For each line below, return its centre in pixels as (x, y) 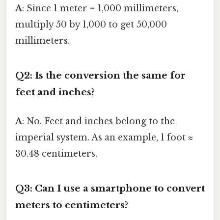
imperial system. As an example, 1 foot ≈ (104, 137)
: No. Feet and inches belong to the (98, 121)
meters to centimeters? (72, 205)
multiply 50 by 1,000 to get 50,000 (91, 24)
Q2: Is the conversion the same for (100, 75)
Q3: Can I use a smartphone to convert (110, 188)
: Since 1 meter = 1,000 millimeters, (100, 8)
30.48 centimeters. (56, 153)
